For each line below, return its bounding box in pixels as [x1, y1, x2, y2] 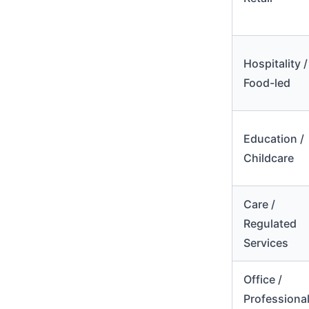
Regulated [243, 217, 297, 230]
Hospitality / [243, 57, 308, 70]
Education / [243, 132, 304, 146]
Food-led [243, 76, 290, 90]
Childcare [243, 151, 294, 165]
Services [243, 236, 288, 250]
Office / [243, 272, 282, 286]
